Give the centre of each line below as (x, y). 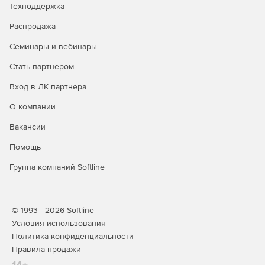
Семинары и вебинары (53, 46)
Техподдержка (37, 6)
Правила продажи (46, 249)
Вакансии (28, 127)
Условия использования (59, 223)
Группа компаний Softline (57, 167)
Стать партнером (42, 67)
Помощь (25, 147)
